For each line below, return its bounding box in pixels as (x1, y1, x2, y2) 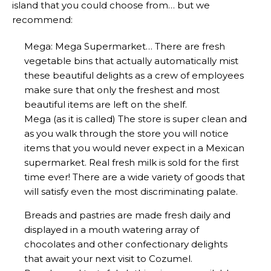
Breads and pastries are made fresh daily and (24, 209, 230, 221)
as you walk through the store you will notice (24, 128, 229, 139)
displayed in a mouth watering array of (24, 224, 199, 235)
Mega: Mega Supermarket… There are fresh (24, 41, 225, 52)
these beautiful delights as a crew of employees (24, 70, 244, 81)
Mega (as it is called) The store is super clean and (24, 113, 247, 125)
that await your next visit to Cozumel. (24, 253, 192, 264)
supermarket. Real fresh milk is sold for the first (24, 157, 239, 168)
